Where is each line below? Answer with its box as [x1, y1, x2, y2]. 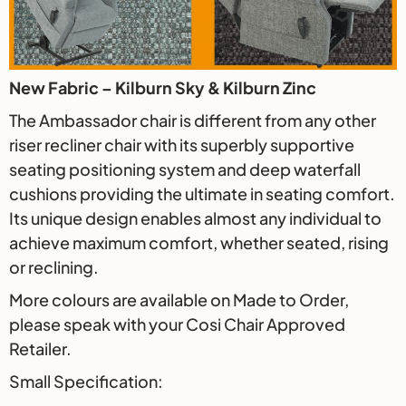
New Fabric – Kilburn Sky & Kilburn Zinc [9, 76, 319, 98]
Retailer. [9, 337, 72, 359]
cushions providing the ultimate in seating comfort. [9, 182, 395, 204]
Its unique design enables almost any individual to [9, 207, 382, 228]
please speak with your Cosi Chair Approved [9, 313, 345, 334]
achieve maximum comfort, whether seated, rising [9, 231, 389, 253]
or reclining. [9, 256, 99, 277]
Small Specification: [9, 370, 163, 391]
